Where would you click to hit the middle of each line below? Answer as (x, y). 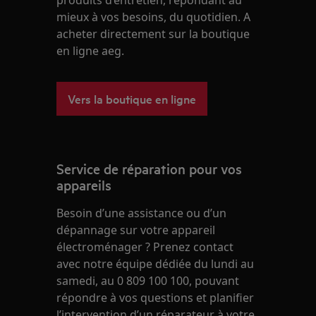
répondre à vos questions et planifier (156, 298)
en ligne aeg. (91, 51)
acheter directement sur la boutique (153, 34)
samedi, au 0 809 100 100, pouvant (148, 281)
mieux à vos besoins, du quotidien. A (154, 17)
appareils (84, 185)
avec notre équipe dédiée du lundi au (156, 264)
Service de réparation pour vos (150, 169)
